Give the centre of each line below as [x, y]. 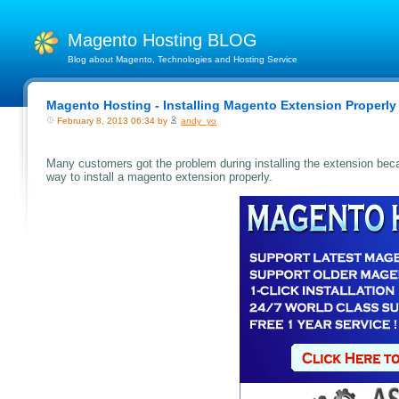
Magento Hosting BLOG [163, 40]
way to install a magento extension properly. [159, 176]
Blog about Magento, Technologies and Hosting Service [183, 59]
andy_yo [199, 121]
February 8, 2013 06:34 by [112, 121]
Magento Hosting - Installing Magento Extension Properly [221, 105]
